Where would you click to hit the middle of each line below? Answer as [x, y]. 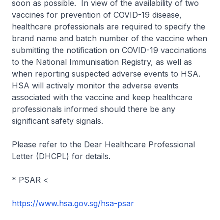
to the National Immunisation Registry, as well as [102, 62]
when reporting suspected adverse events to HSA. [106, 74]
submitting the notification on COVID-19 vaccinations [109, 50]
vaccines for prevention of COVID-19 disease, [97, 15]
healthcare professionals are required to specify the [109, 27]
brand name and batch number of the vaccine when [110, 38]
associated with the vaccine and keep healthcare [102, 97]
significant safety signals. [57, 121]
